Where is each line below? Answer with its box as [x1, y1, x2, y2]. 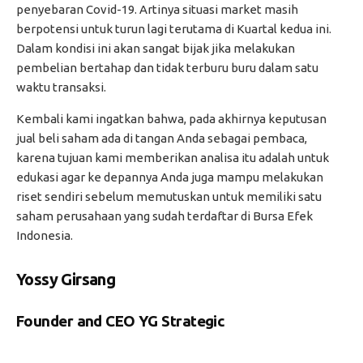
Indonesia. [16, 228, 73, 243]
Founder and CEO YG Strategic [16, 312, 225, 330]
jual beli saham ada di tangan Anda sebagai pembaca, [16, 131, 307, 146]
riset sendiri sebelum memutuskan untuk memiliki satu [16, 190, 322, 204]
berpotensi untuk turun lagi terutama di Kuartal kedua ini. [16, 22, 331, 36]
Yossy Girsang [16, 270, 116, 289]
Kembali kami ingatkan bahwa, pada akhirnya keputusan [16, 112, 327, 126]
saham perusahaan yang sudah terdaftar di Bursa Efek [16, 209, 313, 224]
